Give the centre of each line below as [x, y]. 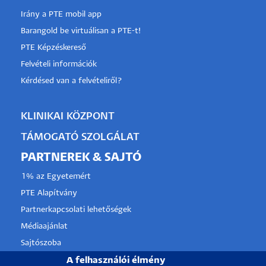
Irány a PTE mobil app [62, 14]
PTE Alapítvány [49, 193]
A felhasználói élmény [116, 260]
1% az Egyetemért [56, 176]
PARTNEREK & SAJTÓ [81, 157]
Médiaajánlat [44, 226]
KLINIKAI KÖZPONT [68, 116]
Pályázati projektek [56, 259]
